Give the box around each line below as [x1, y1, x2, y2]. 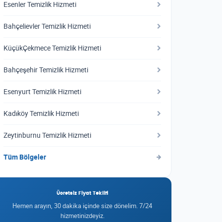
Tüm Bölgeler [3, 153, 46, 162]
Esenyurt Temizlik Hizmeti [3, 87, 81, 96]
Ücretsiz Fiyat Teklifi [56, 191, 109, 196]
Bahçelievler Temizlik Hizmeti [3, 22, 91, 31]
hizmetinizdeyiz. [60, 211, 105, 220]
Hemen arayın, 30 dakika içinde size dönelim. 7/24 [12, 201, 152, 210]
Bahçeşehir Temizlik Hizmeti [3, 65, 88, 74]
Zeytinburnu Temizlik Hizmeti [3, 131, 91, 140]
